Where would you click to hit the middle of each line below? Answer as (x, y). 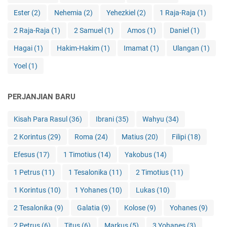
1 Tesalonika (89, 173)
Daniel (180, 31)
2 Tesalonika (34, 208)
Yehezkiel (122, 13)
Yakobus (139, 155)
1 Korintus (31, 190)
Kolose (136, 208)
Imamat (137, 48)
